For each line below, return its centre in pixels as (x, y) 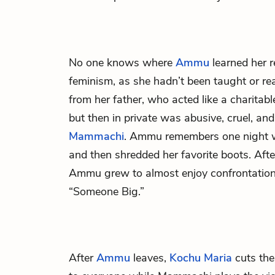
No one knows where (122, 63)
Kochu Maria (201, 258)
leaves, (150, 258)
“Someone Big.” (107, 192)
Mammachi (96, 136)
